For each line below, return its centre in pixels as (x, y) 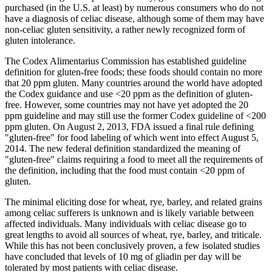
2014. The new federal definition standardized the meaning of (123, 149)
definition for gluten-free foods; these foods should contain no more (134, 72)
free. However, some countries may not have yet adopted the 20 (127, 105)
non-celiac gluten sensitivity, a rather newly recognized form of (125, 30)
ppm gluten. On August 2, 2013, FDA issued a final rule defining (129, 127)
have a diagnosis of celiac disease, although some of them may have (134, 19)
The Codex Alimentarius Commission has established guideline (126, 61)
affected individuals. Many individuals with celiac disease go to (126, 224)
